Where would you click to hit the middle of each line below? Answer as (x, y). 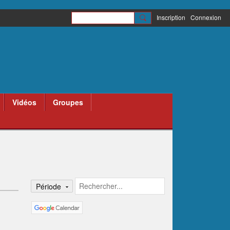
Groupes (68, 102)
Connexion (206, 17)
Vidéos (24, 102)
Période (49, 186)
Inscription (171, 17)
